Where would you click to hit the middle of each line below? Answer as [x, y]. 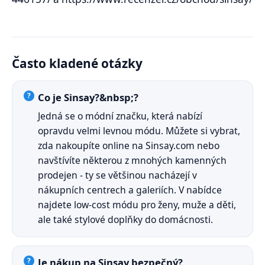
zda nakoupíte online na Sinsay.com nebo [129, 145]
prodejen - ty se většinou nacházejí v [118, 175]
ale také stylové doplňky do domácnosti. [126, 219]
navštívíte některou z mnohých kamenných [132, 160]
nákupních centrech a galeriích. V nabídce [130, 190]
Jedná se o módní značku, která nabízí [120, 116]
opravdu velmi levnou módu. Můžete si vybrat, [139, 130]
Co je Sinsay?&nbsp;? [88, 97]
